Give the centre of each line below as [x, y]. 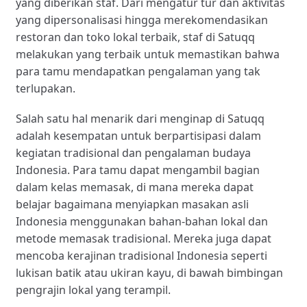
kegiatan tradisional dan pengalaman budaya [133, 153]
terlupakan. [45, 88]
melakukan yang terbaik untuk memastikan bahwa [147, 54]
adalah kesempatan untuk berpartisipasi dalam [138, 136]
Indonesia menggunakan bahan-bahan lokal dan [142, 222]
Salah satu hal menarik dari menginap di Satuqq [140, 119]
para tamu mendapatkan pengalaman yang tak [138, 71]
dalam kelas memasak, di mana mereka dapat [134, 187]
